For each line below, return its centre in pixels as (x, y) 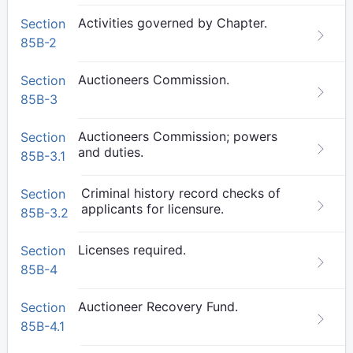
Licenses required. (132, 250)
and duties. (111, 152)
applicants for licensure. (152, 209)
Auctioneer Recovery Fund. (158, 307)
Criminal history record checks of (181, 193)
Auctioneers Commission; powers (178, 136)
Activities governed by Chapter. (173, 23)
